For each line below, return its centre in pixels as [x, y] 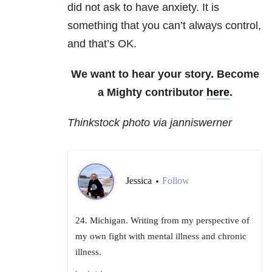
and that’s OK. [104, 44]
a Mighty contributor [152, 93]
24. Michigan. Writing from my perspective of [162, 221]
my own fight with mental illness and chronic [161, 236]
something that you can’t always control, [164, 26]
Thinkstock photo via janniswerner [150, 123]
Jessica [140, 181]
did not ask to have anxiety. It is [143, 8]
